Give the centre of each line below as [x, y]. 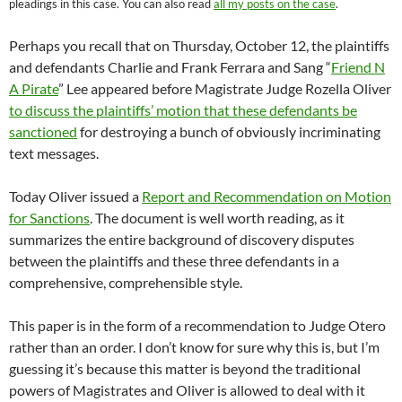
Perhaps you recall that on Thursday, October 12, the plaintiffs [199, 45]
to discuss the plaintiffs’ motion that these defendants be [183, 109]
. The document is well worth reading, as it [217, 217]
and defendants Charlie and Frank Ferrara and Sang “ [170, 66]
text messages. [54, 153]
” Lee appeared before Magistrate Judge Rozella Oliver [225, 88]
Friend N [358, 66]
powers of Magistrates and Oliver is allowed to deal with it [187, 389]
